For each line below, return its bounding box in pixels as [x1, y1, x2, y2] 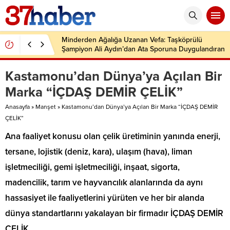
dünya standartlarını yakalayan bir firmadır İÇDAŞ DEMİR [5, 208, 223, 219]
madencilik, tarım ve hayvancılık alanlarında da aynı [5, 177, 203, 188]
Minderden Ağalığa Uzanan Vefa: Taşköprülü [62, 35, 202, 44]
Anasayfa [5, 103, 30, 110]
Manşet [35, 103, 56, 110]
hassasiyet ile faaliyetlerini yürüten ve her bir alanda [5, 193, 204, 203]
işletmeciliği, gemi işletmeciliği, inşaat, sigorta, [5, 162, 180, 172]
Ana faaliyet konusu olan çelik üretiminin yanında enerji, [5, 131, 220, 142]
